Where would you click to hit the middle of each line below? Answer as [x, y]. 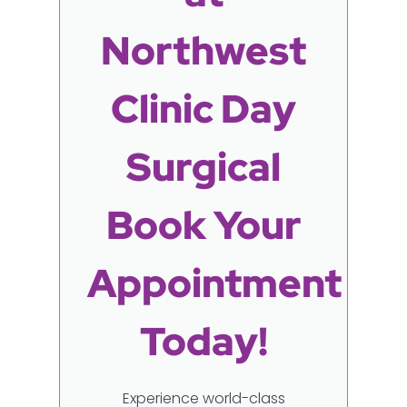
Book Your [203, 224]
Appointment [214, 283]
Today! [203, 341]
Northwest [203, 50]
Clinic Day [203, 108]
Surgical [203, 166]
